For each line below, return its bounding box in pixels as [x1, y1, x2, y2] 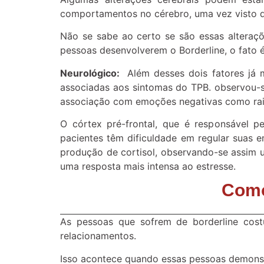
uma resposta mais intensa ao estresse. [60, 160, 236, 172]
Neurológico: [60, 67, 127, 79]
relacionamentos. [60, 230, 136, 242]
